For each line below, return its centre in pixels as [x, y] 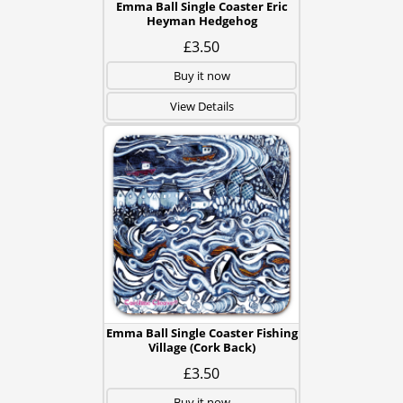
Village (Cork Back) [201, 347]
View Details [201, 106]
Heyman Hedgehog [201, 21]
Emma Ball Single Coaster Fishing [201, 333]
